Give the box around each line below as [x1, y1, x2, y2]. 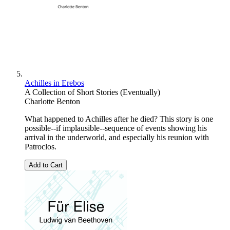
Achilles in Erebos [25, 79, 84, 88]
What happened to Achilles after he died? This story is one [25, 114, 213, 124]
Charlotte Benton [25, 97, 80, 106]
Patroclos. [25, 142, 56, 151]
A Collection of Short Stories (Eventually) [25, 88, 160, 97]
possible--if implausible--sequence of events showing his [25, 124, 207, 133]
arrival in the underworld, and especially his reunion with [25, 133, 209, 142]
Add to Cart [29, 161, 63, 169]
